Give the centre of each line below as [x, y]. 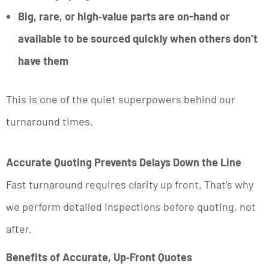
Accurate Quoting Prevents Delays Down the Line [124, 162]
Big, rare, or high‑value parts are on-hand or [124, 16]
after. [19, 228]
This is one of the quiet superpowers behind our [121, 99]
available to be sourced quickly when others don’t [138, 38]
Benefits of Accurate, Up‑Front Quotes [99, 257]
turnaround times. [50, 121]
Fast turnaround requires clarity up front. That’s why [130, 184]
